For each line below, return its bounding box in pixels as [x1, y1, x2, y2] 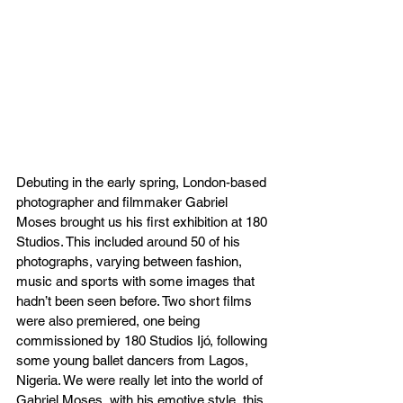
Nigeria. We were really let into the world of [16, 372, 266, 388]
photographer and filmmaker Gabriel [16, 193, 231, 210]
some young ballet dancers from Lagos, [16, 352, 252, 368]
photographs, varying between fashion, [16, 253, 246, 269]
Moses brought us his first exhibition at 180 [16, 213, 271, 229]
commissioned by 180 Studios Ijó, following [16, 332, 271, 348]
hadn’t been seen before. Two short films [16, 292, 255, 309]
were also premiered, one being [16, 312, 203, 328]
